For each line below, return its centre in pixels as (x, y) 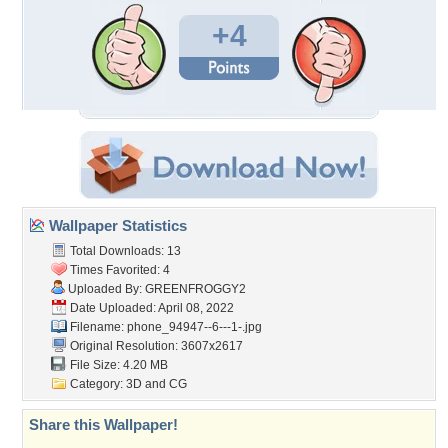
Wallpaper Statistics (116, 225)
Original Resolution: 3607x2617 (155, 346)
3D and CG (156, 384)
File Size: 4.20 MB (117, 365)
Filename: (97, 327)
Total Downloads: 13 (124, 251)
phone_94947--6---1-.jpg (194, 327)
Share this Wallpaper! (103, 424)
